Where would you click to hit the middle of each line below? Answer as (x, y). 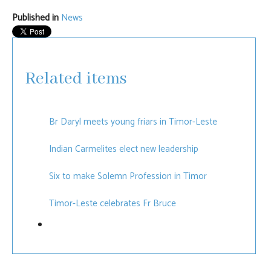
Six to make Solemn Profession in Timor (128, 176)
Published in (35, 18)
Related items (76, 79)
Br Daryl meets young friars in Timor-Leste (133, 122)
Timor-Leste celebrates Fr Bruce (113, 203)
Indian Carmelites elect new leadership (124, 149)
